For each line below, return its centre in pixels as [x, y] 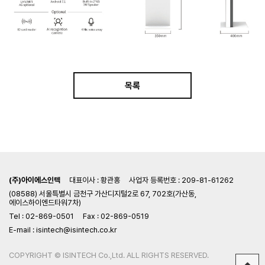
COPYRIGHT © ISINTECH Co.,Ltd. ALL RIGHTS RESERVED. [109, 255]
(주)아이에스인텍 [35, 180]
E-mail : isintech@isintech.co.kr [63, 230]
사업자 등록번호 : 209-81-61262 [181, 180]
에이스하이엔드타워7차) [45, 202]
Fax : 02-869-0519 [116, 216]
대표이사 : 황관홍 [95, 180]
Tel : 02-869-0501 [41, 216]
